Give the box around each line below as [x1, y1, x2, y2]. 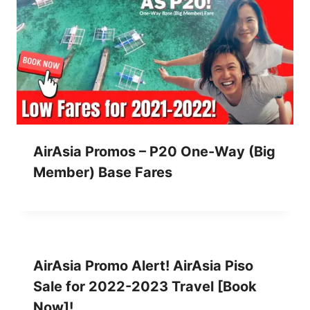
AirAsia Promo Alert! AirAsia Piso [33, 257, 253, 274]
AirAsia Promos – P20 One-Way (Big [33, 143, 275, 160]
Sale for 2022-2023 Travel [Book [33, 277, 257, 295]
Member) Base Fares [33, 163, 172, 181]
